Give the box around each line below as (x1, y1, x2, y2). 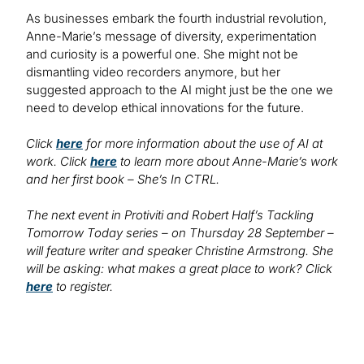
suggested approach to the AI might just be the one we (26, 82, 333, 98)
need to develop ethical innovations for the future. (26, 100, 304, 116)
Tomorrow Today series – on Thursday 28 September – (26, 225, 334, 241)
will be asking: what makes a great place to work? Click (26, 261, 332, 277)
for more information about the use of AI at (83, 136, 323, 152)
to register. (53, 279, 113, 295)
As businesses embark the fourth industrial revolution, (26, 11, 327, 27)
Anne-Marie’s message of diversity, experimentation (26, 28, 317, 45)
